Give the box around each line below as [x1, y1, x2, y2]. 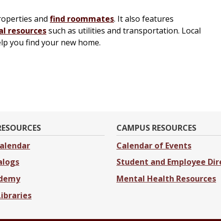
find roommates [50, 13, 114, 25]
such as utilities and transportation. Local [46, 25, 201, 37]
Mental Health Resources [116, 173, 216, 184]
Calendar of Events [116, 140, 191, 151]
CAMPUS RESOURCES [116, 122, 196, 134]
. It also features [114, 13, 174, 25]
